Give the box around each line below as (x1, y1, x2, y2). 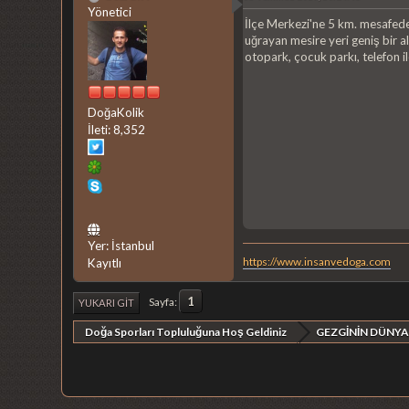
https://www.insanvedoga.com (243, 255, 392, 269)
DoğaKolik (88, 105, 145, 121)
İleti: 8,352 (88, 122, 146, 138)
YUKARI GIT (79, 297, 135, 309)
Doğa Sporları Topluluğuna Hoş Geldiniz (85, 325, 288, 340)
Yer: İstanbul (88, 238, 155, 254)
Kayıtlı (88, 256, 122, 271)
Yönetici (88, 5, 132, 20)
